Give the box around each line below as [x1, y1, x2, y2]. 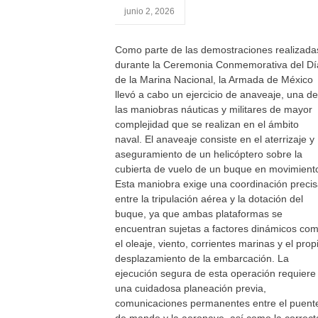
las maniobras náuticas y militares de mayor [115, 104, 312, 115]
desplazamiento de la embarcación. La [115, 253, 289, 264]
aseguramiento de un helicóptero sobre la [115, 148, 302, 160]
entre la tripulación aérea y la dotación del [115, 193, 303, 204]
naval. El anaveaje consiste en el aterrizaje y [115, 133, 314, 145]
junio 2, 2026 [124, 6, 175, 16]
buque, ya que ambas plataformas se [115, 208, 283, 219]
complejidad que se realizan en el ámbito [115, 119, 299, 130]
